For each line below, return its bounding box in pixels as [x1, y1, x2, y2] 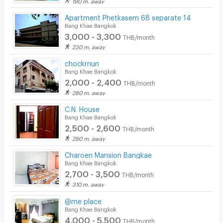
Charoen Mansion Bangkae [65, 151, 152, 157]
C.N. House [65, 105, 100, 111]
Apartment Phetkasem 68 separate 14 [65, 13, 192, 19]
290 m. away [72, 135, 106, 140]
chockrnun [65, 59, 100, 65]
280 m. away [72, 90, 106, 95]
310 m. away [72, 181, 105, 186]
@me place [65, 197, 102, 203]
